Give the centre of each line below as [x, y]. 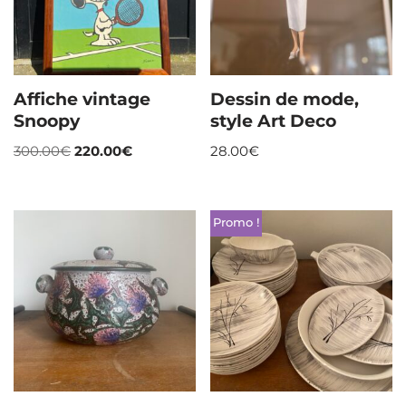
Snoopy [47, 121]
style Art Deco [274, 121]
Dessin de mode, [285, 99]
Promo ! [236, 223]
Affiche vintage [82, 99]
